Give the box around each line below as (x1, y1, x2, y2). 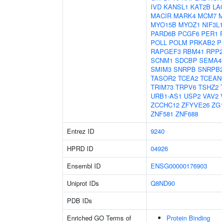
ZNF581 (151, 109, 173, 118)
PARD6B (151, 29, 176, 38)
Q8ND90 (151, 178, 175, 188)
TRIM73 (151, 82, 173, 92)
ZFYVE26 (181, 100, 210, 110)
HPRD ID (67, 144, 93, 153)
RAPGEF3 (151, 47, 181, 56)
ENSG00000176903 (151, 161, 207, 170)
